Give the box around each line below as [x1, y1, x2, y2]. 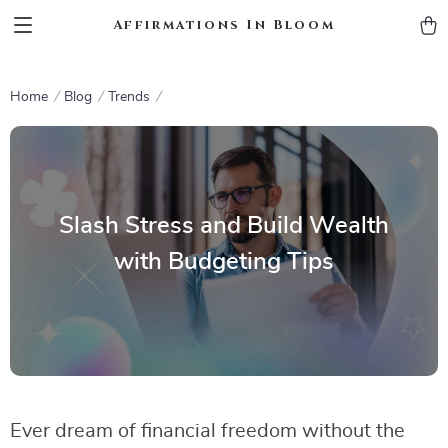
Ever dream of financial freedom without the [10, 421, 405, 441]
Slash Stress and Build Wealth [59, 213, 389, 238]
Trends [108, 90, 150, 104]
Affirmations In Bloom [112, 15, 336, 34]
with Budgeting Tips [114, 249, 334, 274]
